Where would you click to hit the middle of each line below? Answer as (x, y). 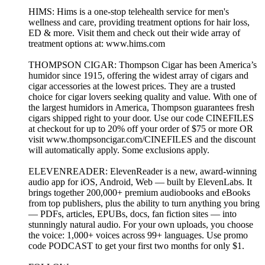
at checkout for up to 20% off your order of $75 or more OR (141, 129)
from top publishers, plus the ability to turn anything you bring (144, 203)
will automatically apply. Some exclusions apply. (119, 150)
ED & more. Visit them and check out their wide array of (134, 33)
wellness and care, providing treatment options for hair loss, (139, 22)
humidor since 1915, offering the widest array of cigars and (138, 76)
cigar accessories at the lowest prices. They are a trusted (132, 86)
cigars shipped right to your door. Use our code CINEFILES (141, 118)
